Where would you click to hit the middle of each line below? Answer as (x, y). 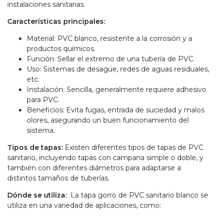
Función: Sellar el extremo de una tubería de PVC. (112, 59)
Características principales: (56, 21)
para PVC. (44, 100)
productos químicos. (62, 48)
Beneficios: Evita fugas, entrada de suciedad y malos (116, 110)
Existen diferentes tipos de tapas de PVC (134, 147)
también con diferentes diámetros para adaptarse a (94, 168)
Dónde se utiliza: (39, 195)
